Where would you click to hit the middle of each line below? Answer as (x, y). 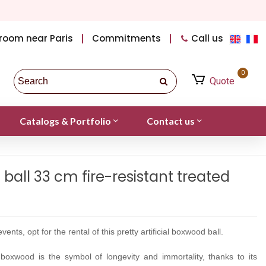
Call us (208, 38)
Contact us (170, 121)
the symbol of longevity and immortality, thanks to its (151, 256)
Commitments (127, 38)
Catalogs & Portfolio (65, 121)
